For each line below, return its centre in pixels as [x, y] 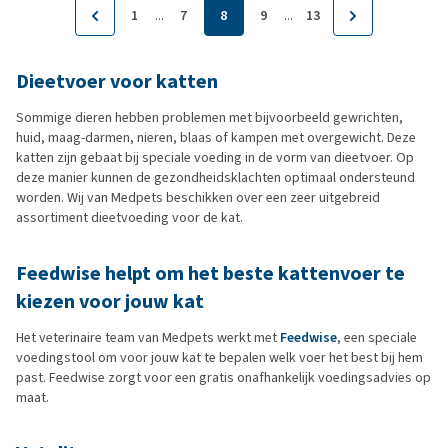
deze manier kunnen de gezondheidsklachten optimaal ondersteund [215, 177]
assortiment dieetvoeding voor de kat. [129, 217]
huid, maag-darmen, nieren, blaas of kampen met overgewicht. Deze [216, 137]
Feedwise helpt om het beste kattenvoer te [210, 273]
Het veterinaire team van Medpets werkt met [148, 337]
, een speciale [377, 337]
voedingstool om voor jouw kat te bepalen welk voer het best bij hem [219, 357]
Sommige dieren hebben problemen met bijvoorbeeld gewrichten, [209, 117]
